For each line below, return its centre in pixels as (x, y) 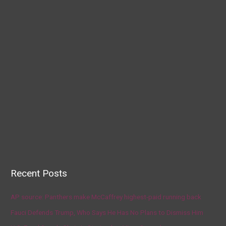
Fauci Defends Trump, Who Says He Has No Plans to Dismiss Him (107, 212)
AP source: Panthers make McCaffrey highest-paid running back (106, 197)
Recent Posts (39, 174)
